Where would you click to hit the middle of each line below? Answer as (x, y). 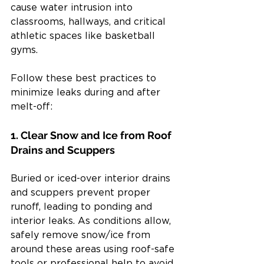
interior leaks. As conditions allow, (92, 221)
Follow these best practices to (85, 79)
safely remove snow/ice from (82, 235)
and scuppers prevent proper (82, 193)
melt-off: (32, 107)
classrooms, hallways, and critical (90, 22)
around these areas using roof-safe (94, 250)
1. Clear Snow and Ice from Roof (92, 136)
